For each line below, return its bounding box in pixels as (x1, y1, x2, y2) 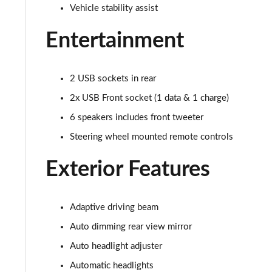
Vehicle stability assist (70, 4, 158, 13)
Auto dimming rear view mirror (70, 222, 192, 231)
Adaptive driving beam (70, 203, 158, 212)
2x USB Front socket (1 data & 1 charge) (70, 93, 229, 103)
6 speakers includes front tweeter (70, 113, 203, 122)
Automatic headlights (70, 261, 154, 270)
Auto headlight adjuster (70, 242, 162, 251)
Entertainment (46, 30, 184, 52)
